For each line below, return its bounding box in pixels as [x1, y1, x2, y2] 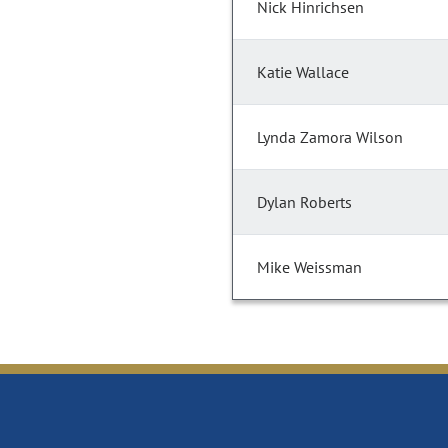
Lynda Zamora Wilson [257, 127, 403, 148]
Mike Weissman [257, 257, 362, 278]
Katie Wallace [257, 62, 349, 83]
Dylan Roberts [257, 192, 352, 213]
